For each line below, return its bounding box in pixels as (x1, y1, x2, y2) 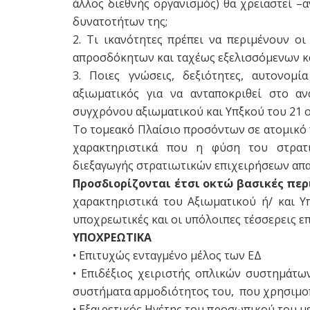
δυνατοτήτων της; (73, 13, 167, 29)
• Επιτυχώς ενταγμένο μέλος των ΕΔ (73, 247, 262, 263)
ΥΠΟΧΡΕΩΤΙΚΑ (73, 229, 152, 245)
